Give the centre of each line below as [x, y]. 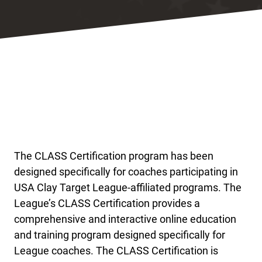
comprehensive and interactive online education [125, 219]
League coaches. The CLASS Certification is [116, 251]
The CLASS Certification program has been [114, 156]
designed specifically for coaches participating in [126, 172]
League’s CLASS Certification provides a [107, 203]
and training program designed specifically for [120, 235]
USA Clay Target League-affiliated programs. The [128, 187]
